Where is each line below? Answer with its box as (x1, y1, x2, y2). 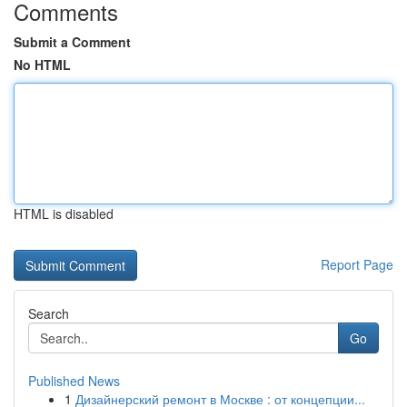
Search (28, 304, 69, 323)
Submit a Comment (14, 33, 131, 51)
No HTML (14, 55, 71, 74)
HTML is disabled (14, 204, 114, 223)
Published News (28, 372, 120, 390)
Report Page (321, 255, 393, 273)
